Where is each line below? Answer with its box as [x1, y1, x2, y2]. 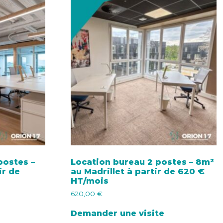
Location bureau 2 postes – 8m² [70, 157, 214, 167]
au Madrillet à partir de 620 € [70, 166, 205, 176]
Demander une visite [70, 209, 164, 219]
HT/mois [70, 176, 109, 186]
